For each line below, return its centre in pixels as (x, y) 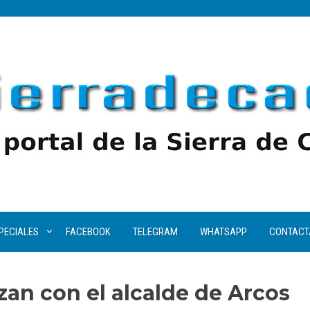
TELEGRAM (155, 232)
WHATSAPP (223, 232)
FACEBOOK (88, 232)
